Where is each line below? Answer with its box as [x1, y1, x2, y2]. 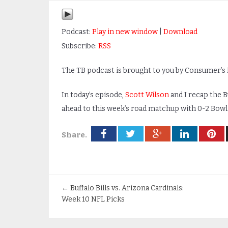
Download [163, 27, 197, 36]
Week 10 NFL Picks [61, 195, 125, 204]
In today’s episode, [61, 91, 125, 99]
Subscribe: [61, 42, 98, 50]
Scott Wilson [125, 91, 169, 99]
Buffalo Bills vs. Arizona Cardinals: [68, 184, 184, 192]
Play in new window [92, 27, 158, 36]
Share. [61, 130, 87, 139]
